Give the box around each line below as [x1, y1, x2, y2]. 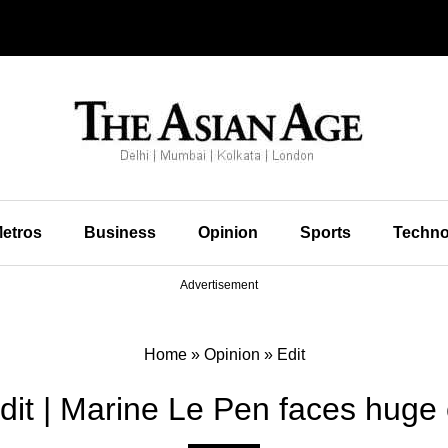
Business [83, 224, 156, 241]
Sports [299, 224, 351, 241]
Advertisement [180, 278, 258, 292]
